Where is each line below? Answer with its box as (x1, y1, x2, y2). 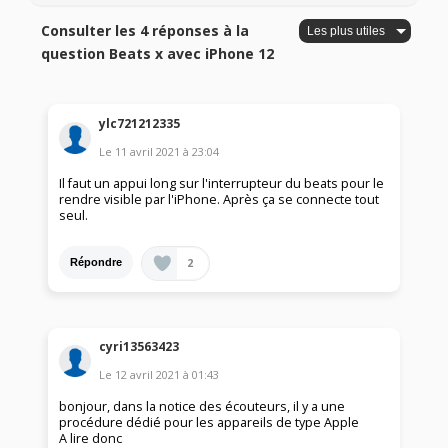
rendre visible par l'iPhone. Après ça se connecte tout (59, 190, 380, 208)
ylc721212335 (99, 114, 181, 132)
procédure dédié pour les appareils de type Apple (59, 414, 360, 432)
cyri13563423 (99, 338, 180, 356)
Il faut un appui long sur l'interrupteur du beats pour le (59, 174, 385, 192)
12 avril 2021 (115, 367, 181, 383)
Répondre (70, 256, 123, 269)
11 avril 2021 (115, 143, 181, 159)
